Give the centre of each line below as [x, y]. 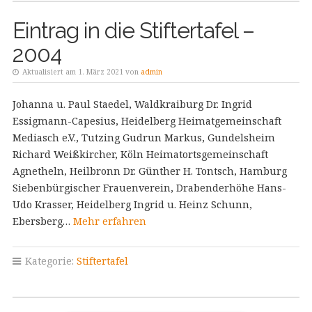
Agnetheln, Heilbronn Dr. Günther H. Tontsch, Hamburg [149, 171]
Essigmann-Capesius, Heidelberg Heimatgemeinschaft [147, 121]
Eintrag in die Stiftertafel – [133, 30]
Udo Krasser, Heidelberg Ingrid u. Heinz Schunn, [132, 204]
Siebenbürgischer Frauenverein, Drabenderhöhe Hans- [149, 188]
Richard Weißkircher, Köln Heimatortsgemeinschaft [140, 154]
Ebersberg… [42, 221]
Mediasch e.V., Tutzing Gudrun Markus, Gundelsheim [143, 138]
